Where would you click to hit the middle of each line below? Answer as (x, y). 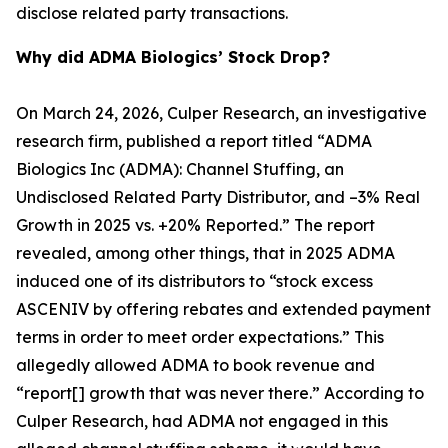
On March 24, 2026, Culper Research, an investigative (221, 113)
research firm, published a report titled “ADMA (194, 141)
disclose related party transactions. (152, 13)
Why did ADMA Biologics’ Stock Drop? (173, 57)
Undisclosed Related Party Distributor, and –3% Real (218, 197)
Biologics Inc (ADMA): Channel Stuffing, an (180, 169)
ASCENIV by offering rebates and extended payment (223, 309)
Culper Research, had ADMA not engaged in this (202, 421)
